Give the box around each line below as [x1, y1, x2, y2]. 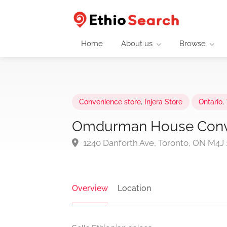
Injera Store [144, 98, 182, 106]
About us [121, 39, 153, 48]
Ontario [199, 98, 222, 106]
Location [118, 183, 151, 193]
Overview [72, 183, 108, 193]
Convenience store [79, 98, 141, 106]
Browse [179, 39, 206, 48]
